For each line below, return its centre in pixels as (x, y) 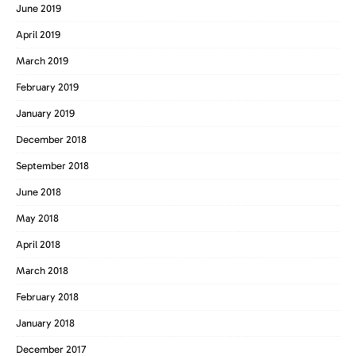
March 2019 (42, 60)
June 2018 (39, 192)
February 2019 (47, 87)
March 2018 (42, 270)
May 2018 (37, 218)
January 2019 (45, 113)
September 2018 (52, 165)
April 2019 (38, 34)
